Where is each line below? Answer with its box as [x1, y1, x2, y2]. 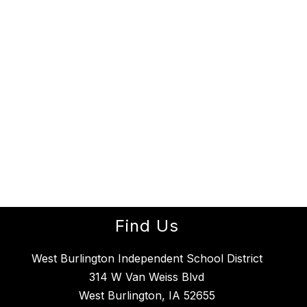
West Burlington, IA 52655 [78, 288, 215, 303]
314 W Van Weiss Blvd [89, 270, 204, 284]
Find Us [114, 216, 179, 236]
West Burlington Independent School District [31, 251, 262, 266]
